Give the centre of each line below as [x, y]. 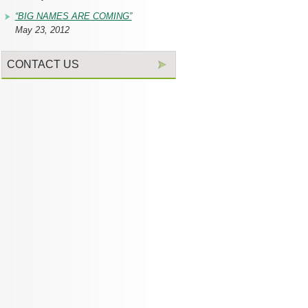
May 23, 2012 [42, 30]
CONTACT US [43, 64]
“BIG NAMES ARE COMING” [73, 16]
